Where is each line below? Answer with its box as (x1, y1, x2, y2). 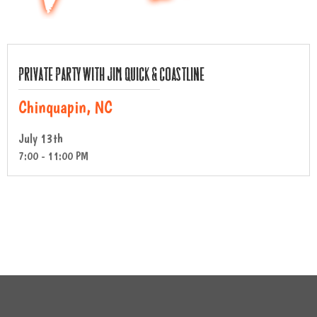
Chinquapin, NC (18, 97, 113, 117)
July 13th (18, 131, 63, 146)
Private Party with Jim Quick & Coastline (18, 62, 204, 85)
